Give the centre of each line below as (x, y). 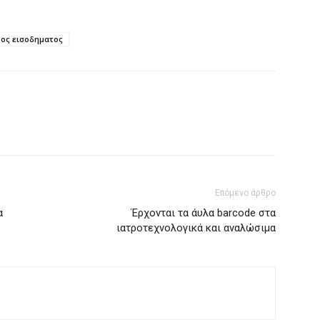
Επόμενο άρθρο (245, 192)
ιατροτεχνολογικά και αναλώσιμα (196, 227)
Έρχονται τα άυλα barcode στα (204, 212)
